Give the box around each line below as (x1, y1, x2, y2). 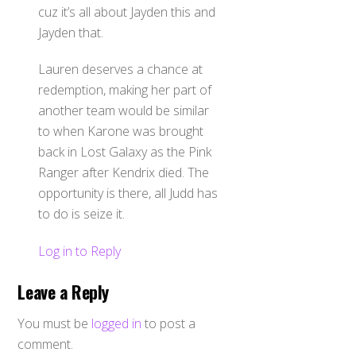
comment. (17, 335, 74, 354)
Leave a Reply (17, 278, 109, 304)
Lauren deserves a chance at (38, 60, 203, 79)
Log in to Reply (38, 242, 121, 261)
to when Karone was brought (38, 122, 203, 141)
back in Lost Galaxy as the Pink (38, 143, 211, 161)
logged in (91, 315, 142, 333)
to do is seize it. (38, 205, 125, 223)
